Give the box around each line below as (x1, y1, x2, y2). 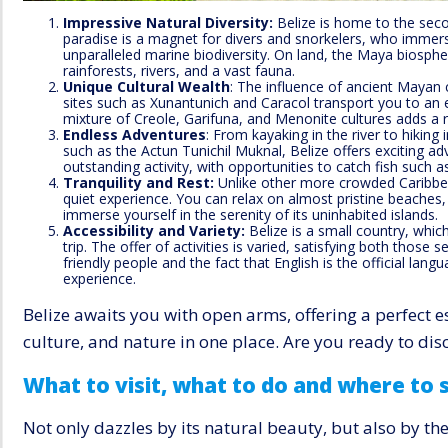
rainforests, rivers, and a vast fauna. (63, 61, 295, 81)
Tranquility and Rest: (63, 173, 214, 193)
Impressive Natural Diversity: (63, 13, 273, 33)
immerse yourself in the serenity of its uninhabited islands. (63, 205, 438, 225)
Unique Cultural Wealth (63, 77, 230, 97)
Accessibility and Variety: (63, 221, 245, 241)
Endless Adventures (63, 125, 206, 145)
